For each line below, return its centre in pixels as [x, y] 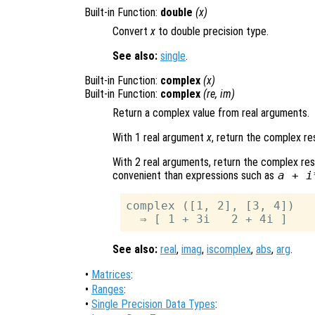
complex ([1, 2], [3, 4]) [211, 205]
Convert [131, 31]
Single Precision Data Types [153, 304]
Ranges [108, 289]
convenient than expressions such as [195, 175]
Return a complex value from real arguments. [211, 112]
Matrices [111, 274]
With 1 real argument [160, 137]
